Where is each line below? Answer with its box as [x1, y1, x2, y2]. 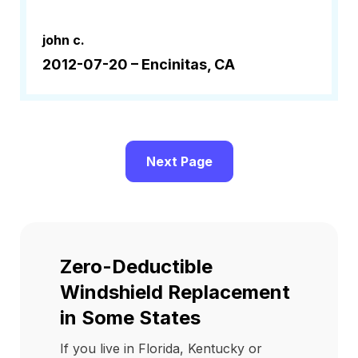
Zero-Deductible [60, 255, 213, 278]
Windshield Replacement [60, 280, 290, 304]
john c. [42, 32, 85, 48]
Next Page [145, 153, 213, 169]
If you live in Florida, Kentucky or [60, 340, 262, 356]
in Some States [60, 306, 201, 329]
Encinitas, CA [141, 56, 235, 73]
